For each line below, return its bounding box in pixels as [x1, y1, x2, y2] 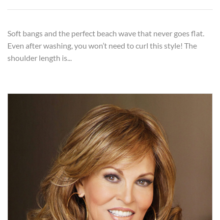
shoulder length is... [7, 53, 72, 63]
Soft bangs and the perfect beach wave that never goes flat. [7, 28, 204, 38]
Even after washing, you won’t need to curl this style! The [7, 41, 197, 51]
